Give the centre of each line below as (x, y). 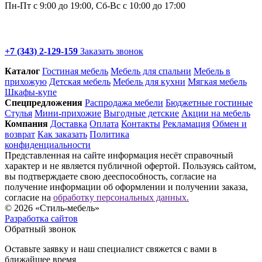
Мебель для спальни (151, 71)
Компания (26, 123)
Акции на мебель (216, 113)
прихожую (26, 81)
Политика (109, 134)
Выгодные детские (141, 113)
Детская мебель (80, 81)
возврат (20, 134)
